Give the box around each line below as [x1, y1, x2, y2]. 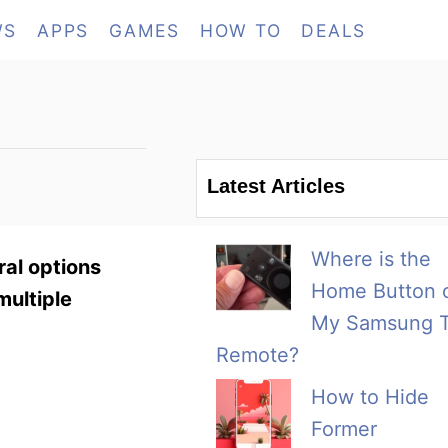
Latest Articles [207, 175, 345, 198]
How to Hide [311, 385, 429, 410]
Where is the [311, 247, 431, 272]
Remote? [216, 343, 299, 368]
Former [311, 417, 377, 442]
